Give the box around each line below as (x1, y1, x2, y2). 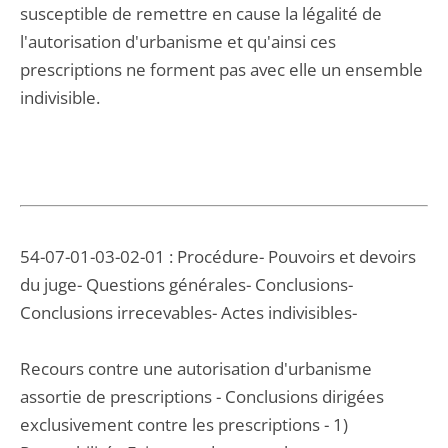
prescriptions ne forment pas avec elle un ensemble (20, 58, 423, 81)
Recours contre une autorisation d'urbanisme (20, 357, 372, 380)
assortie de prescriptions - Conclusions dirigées (20, 385, 384, 408)
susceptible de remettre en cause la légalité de (20, 2, 382, 25)
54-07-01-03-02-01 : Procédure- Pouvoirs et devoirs (20, 245, 416, 268)
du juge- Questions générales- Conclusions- (20, 273, 353, 296)
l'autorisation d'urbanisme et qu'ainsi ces (20, 30, 336, 53)
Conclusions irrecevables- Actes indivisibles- (20, 301, 357, 324)
